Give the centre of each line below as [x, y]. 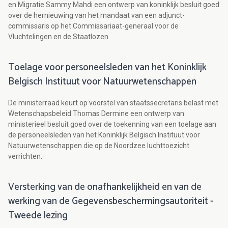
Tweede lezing [38, 216]
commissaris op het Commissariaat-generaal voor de [93, 26]
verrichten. [25, 156]
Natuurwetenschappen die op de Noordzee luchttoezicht [99, 146]
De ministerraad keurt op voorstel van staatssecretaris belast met [113, 103]
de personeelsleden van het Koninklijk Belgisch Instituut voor [104, 135]
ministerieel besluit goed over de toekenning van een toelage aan [112, 124]
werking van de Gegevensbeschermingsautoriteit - [111, 202]
